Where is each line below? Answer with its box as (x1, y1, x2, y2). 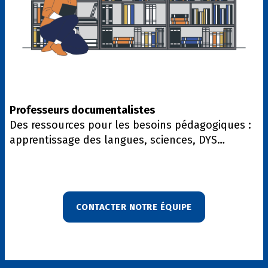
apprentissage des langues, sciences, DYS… (10, 133, 225, 147)
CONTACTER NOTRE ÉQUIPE (76, 201, 192, 212)
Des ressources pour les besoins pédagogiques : (10, 118, 251, 132)
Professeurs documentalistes (10, 103, 155, 117)
